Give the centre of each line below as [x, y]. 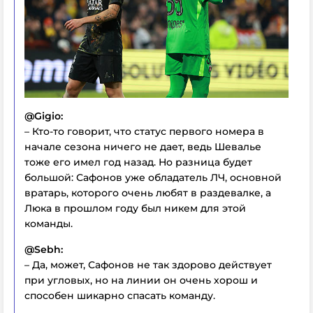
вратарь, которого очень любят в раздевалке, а [148, 193]
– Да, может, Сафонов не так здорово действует [148, 265]
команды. [49, 224]
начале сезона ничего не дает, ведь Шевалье [143, 147]
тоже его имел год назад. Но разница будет [138, 162]
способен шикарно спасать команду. [120, 296]
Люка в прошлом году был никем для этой [135, 208]
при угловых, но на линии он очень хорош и [141, 280]
